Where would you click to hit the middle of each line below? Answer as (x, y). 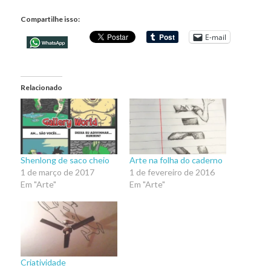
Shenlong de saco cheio (65, 160)
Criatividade (43, 263)
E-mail (215, 37)
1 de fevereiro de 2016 (172, 172)
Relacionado (41, 88)
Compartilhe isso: (50, 19)
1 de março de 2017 (57, 172)
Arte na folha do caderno (176, 160)
